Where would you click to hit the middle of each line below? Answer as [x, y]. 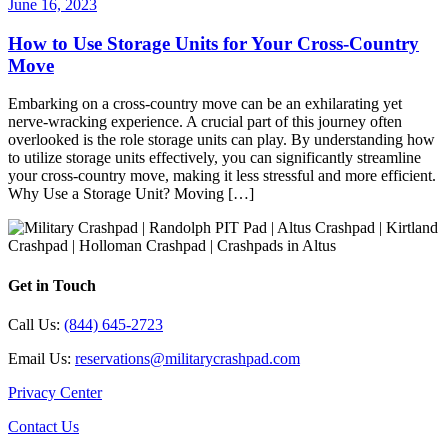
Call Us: [36, 324]
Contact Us [43, 426]
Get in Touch [52, 285]
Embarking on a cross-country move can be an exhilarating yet [205, 104]
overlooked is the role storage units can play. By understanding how [221, 140]
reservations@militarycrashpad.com [187, 358]
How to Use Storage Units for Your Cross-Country [213, 43]
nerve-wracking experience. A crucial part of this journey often [205, 122]
